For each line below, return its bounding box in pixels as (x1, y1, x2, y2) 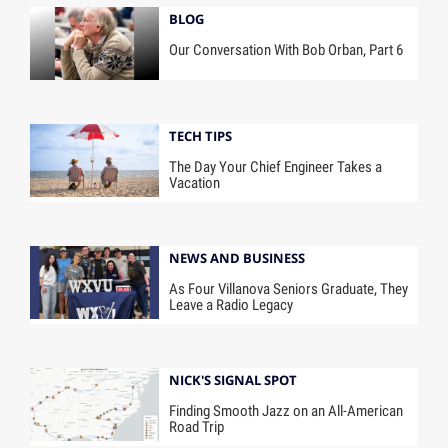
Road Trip (169, 417, 225, 436)
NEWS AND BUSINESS (169, 249, 306, 268)
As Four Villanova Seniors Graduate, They (169, 279, 409, 298)
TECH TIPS (169, 127, 233, 146)
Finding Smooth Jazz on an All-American (169, 401, 404, 420)
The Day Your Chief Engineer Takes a (169, 158, 383, 177)
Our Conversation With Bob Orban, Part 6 (169, 41, 404, 60)
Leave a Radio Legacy (169, 295, 294, 314)
